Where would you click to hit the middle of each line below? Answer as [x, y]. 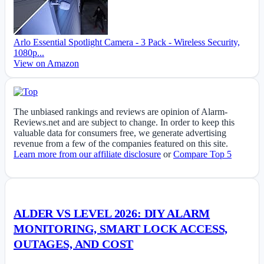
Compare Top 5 [202, 154]
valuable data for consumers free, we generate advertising [120, 133]
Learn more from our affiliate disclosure [87, 154]
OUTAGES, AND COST [74, 244]
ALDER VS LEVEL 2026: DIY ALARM [112, 213]
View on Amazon [46, 64]
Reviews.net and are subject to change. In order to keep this [124, 123]
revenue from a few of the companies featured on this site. [121, 144]
